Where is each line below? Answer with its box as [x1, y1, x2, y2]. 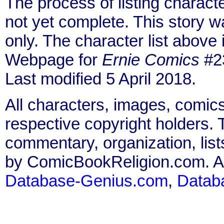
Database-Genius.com [5, 171, 168, 190]
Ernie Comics [102, 50, 199, 69]
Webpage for [5, 50, 102, 69]
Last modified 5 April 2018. [5, 69, 196, 88]
